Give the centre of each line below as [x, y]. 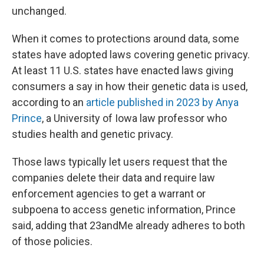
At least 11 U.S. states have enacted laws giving [123, 70]
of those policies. [52, 241]
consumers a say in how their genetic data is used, [130, 86]
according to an [49, 102]
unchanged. [39, 11]
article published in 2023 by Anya [162, 102]
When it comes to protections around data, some [126, 39]
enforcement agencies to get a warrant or [109, 194]
